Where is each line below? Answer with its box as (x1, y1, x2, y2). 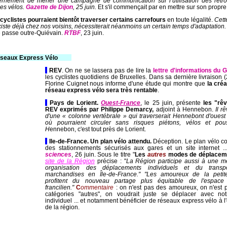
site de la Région (45, 158, 95, 165)
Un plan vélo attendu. (90, 138, 152, 145)
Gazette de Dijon (26, 3, 73, 10)
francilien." (45, 184, 74, 191)
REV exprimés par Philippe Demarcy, (45, 105, 154, 112)
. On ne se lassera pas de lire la (61, 66, 153, 73)
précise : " (94, 158, 126, 165)
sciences (45, 151, 71, 158)
